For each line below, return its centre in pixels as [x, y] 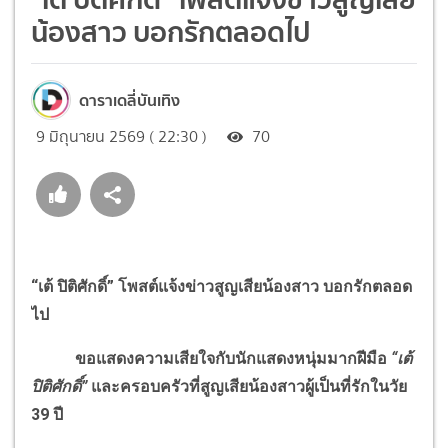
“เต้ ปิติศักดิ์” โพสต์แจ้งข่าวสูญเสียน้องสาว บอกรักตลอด [221, 286]
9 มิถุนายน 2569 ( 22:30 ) [121, 136]
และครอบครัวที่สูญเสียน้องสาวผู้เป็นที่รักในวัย [247, 386]
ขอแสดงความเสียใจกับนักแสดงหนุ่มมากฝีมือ [209, 358]
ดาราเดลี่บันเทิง [129, 99]
